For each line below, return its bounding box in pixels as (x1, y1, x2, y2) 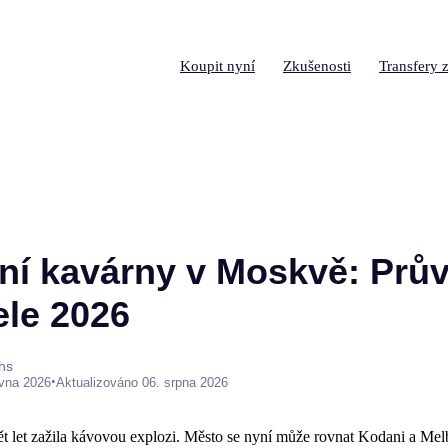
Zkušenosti (283, 58, 351, 74)
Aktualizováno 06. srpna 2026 (56, 374, 228, 390)
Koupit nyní (180, 58, 255, 74)
